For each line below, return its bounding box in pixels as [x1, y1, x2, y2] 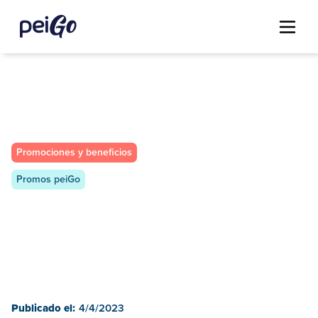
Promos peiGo [16, 174, 80, 185]
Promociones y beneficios [16, 147, 132, 158]
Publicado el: [11, 302, 75, 314]
